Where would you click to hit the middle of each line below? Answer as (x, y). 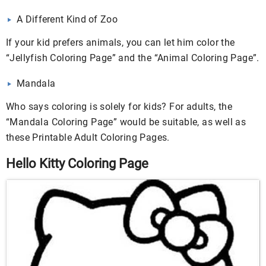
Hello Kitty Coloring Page (77, 164)
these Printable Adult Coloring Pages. (88, 138)
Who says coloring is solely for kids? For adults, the (119, 107)
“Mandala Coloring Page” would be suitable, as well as (126, 122)
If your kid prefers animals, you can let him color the (121, 43)
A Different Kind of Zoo (67, 20)
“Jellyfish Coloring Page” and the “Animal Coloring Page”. (133, 58)
